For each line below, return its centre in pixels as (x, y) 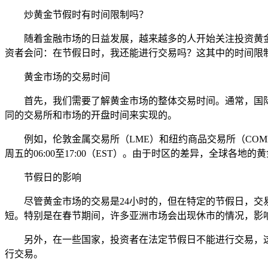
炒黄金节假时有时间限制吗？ (86, 14)
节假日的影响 (53, 177)
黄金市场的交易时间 (67, 77)
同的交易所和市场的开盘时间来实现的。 (91, 115)
